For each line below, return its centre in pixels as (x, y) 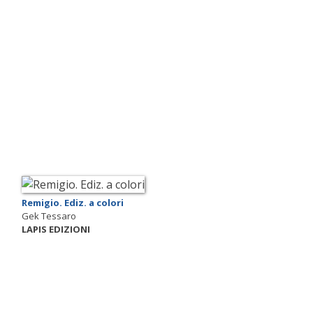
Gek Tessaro (49, 216)
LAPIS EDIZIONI (56, 230)
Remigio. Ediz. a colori (73, 203)
